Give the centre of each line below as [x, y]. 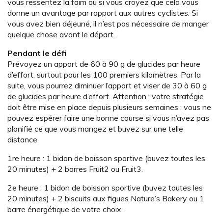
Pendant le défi [37, 53]
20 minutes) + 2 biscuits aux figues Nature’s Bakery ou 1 [106, 199]
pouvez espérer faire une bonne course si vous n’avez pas [108, 118]
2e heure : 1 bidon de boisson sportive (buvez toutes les [105, 188]
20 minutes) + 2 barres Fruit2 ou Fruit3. [75, 169]
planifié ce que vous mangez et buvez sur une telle [95, 129]
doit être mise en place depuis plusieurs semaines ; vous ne [109, 107]
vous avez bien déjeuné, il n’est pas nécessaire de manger [108, 24]
